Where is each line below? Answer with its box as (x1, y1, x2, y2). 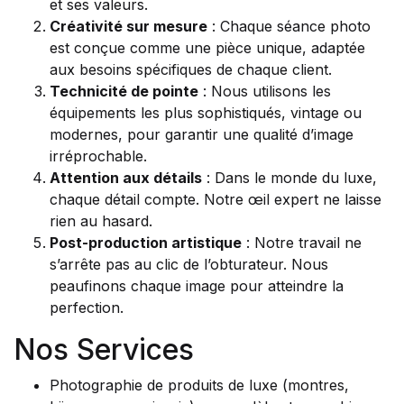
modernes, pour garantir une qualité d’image (50, 125, 353, 143)
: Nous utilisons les (198, 82, 331, 100)
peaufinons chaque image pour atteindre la (50, 277, 344, 295)
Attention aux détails (50, 169, 202, 187)
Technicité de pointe (50, 82, 198, 100)
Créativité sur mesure (50, 17, 207, 35)
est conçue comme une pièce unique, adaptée (50, 39, 365, 57)
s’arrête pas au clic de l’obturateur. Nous (50, 255, 328, 273)
